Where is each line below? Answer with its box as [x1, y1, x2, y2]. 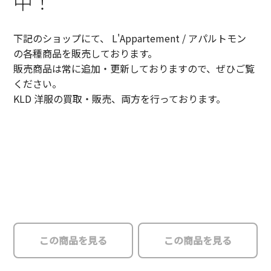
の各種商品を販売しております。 [13, 46, 158, 61]
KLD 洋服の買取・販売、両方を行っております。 [13, 91, 226, 106]
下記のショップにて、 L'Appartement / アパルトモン [13, 31, 247, 46]
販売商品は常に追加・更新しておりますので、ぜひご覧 [13, 61, 255, 76]
